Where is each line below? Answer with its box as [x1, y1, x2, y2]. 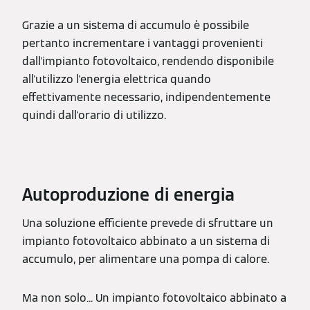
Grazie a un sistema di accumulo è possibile [22, 18, 249, 33]
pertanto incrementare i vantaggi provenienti [22, 36, 263, 51]
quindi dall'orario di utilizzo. [22, 108, 166, 122]
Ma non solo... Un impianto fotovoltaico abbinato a [22, 291, 286, 305]
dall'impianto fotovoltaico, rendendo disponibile [22, 54, 274, 69]
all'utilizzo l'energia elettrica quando [22, 72, 211, 86]
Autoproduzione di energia [22, 184, 235, 206]
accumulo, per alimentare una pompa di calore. [22, 252, 269, 266]
